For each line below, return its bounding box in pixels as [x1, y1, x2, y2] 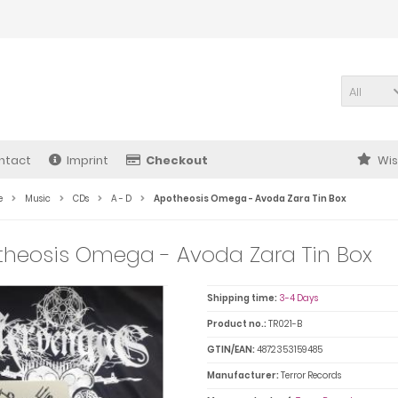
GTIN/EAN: [206, 343, 255, 356]
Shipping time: [206, 291, 277, 305]
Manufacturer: [206, 369, 279, 382]
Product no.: [206, 317, 267, 330]
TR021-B [267, 317, 302, 330]
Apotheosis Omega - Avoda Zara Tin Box [154, 192, 346, 205]
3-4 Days [278, 291, 318, 305]
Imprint [67, 152, 108, 169]
